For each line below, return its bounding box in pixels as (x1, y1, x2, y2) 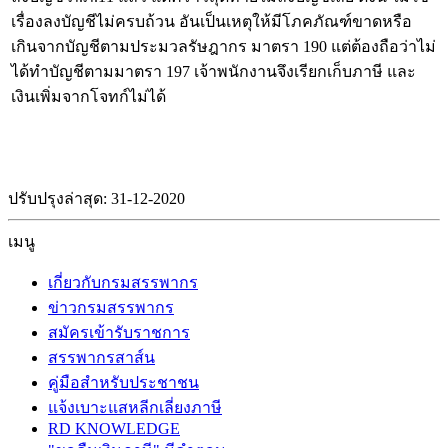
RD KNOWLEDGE (48, 420, 180, 437)
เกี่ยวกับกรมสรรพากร (48, 274, 198, 291)
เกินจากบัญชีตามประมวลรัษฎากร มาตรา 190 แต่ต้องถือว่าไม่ (11, 38, 436, 55)
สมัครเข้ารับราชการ (48, 324, 190, 341)
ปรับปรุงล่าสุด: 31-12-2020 (8, 190, 185, 207)
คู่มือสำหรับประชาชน (48, 374, 199, 391)
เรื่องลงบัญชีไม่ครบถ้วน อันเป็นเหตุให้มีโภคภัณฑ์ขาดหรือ (11, 13, 412, 30)
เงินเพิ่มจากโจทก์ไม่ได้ (11, 88, 166, 105)
